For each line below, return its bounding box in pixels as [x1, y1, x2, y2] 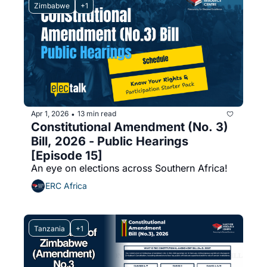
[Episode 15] [31, 148, 103, 163]
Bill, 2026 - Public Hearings [31, 133, 188, 148]
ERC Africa [45, 181, 87, 191]
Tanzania [34, 223, 65, 233]
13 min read [77, 109, 116, 119]
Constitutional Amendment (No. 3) [31, 119, 228, 134]
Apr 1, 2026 [31, 109, 69, 119]
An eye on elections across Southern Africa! [31, 162, 228, 174]
